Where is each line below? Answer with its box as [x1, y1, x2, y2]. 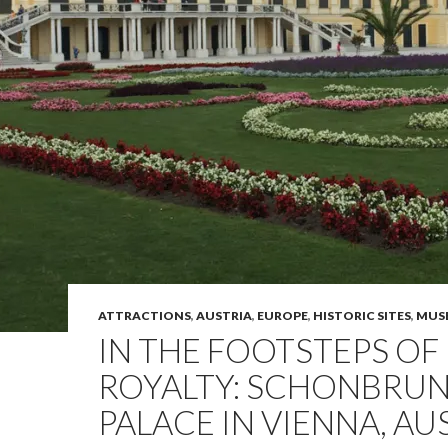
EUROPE [257, 308, 308, 323]
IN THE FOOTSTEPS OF [98, 330, 439, 370]
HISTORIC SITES [313, 308, 411, 323]
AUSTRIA [196, 308, 252, 323]
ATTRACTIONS [98, 308, 191, 323]
